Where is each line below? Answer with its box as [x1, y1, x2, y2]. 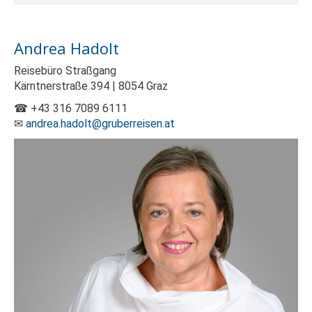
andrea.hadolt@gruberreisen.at [26, 116, 175, 130]
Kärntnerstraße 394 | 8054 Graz [14, 79, 168, 93]
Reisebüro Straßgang [14, 63, 116, 77]
